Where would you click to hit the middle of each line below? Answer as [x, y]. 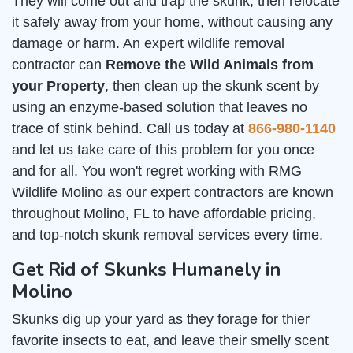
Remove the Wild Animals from [210, 65]
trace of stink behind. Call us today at [130, 129]
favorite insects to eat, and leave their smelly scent [170, 341]
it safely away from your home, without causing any [172, 22]
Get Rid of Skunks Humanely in [146, 270]
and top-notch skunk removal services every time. [167, 235]
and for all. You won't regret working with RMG [157, 171]
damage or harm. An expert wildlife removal [148, 44]
